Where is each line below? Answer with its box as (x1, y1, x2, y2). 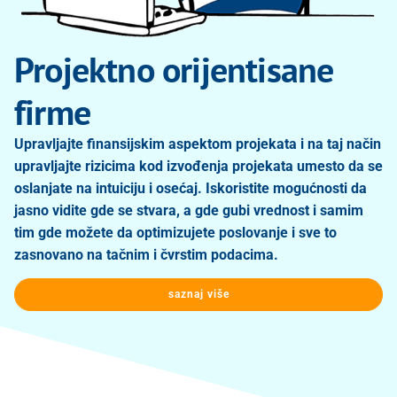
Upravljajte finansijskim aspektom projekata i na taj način (14, 136, 381, 153)
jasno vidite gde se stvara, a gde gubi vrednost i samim (14, 202, 363, 220)
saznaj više (167, 288, 230, 301)
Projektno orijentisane (14, 46, 334, 93)
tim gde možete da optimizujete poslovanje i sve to (14, 224, 337, 242)
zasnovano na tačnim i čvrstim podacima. (14, 246, 278, 264)
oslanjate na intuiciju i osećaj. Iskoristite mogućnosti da (14, 180, 367, 198)
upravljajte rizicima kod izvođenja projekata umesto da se (14, 158, 383, 175)
